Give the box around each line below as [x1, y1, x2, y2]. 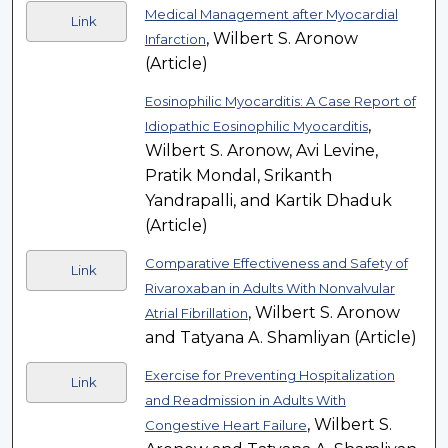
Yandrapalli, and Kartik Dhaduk [144, 191, 392, 211]
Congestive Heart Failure [144, 417, 307, 434]
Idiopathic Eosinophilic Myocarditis [144, 118, 368, 135]
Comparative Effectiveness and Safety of [144, 255, 408, 272]
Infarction [144, 31, 206, 48]
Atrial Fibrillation [144, 305, 248, 322]
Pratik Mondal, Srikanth [144, 166, 332, 186]
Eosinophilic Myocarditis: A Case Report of [144, 93, 416, 110]
